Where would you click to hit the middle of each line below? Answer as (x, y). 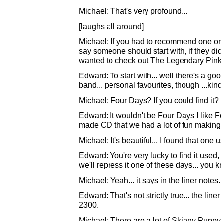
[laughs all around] (111, 26)
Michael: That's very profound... (133, 11)
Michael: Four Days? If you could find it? (149, 100)
